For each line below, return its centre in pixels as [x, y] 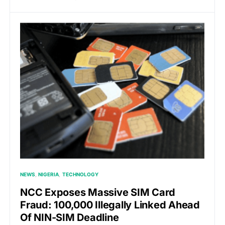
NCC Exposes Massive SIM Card [98, 192]
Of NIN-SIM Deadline [70, 217]
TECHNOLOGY [80, 174]
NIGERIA [49, 174]
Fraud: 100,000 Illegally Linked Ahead [110, 205]
